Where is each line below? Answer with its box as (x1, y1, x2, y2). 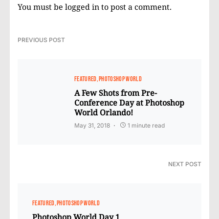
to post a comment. (99, 1, 172, 12)
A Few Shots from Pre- (74, 87, 157, 98)
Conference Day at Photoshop (74, 97, 184, 108)
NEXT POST (168, 160, 201, 168)
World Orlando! (74, 107, 133, 118)
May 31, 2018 (74, 121, 110, 129)
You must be (18, 1, 65, 12)
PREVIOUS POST (18, 36, 65, 44)
